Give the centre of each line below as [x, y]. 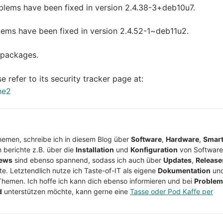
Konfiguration [154, 150]
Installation [95, 150]
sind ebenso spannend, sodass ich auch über [88, 160]
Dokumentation [184, 171]
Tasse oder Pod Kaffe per [171, 192]
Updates [177, 160]
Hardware [182, 139]
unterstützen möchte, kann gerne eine [66, 192]
